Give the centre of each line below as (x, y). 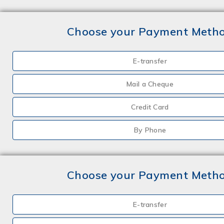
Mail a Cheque (150, 84)
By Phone (150, 130)
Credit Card (150, 107)
